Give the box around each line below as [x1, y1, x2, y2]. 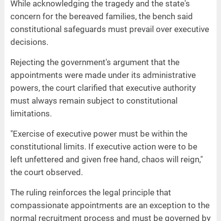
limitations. [10, 108, 52, 118]
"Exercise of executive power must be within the [10, 128, 187, 139]
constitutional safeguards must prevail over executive [10, 24, 209, 34]
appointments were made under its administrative [10, 70, 196, 80]
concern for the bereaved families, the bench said [10, 11, 193, 21]
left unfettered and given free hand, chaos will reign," [10, 154, 203, 164]
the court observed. [10, 167, 83, 177]
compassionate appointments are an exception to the [10, 200, 210, 210]
